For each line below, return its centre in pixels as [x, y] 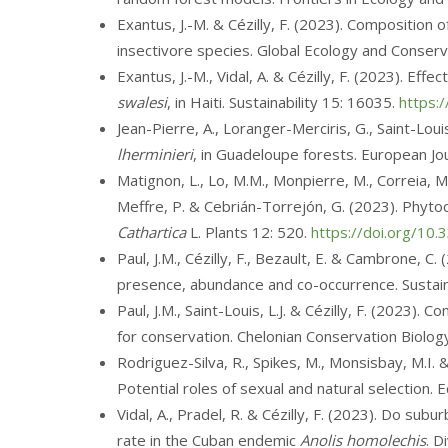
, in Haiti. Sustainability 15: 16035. [283, 102]
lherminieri [155, 154]
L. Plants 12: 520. [248, 232]
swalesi [142, 102]
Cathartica [151, 232]
